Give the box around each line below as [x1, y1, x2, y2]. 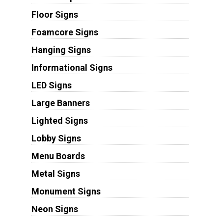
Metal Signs [31, 168, 80, 179]
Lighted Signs [31, 115, 88, 126]
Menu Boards [31, 150, 85, 161]
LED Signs [31, 80, 72, 90]
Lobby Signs [31, 133, 81, 143]
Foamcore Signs [31, 27, 98, 37]
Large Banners [31, 97, 90, 108]
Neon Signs [31, 203, 78, 214]
